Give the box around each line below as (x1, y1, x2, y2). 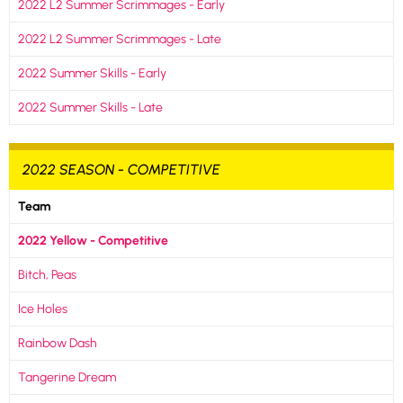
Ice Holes (17, 301, 67, 317)
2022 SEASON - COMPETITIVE (22, 161, 220, 178)
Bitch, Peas (17, 267, 76, 282)
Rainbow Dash (17, 336, 97, 351)
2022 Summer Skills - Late (17, 100, 163, 115)
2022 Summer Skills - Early (17, 66, 166, 81)
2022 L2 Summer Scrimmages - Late (17, 31, 221, 47)
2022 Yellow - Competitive (17, 233, 168, 248)
